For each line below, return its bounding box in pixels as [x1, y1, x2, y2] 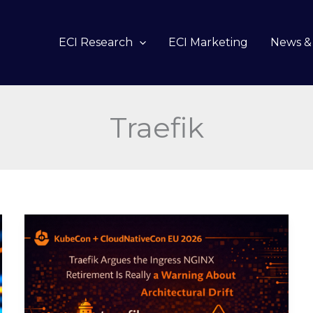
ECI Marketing [168, 36, 249, 50]
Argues [40, 233, 81, 247]
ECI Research [58, 36, 133, 50]
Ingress [40, 268, 81, 282]
